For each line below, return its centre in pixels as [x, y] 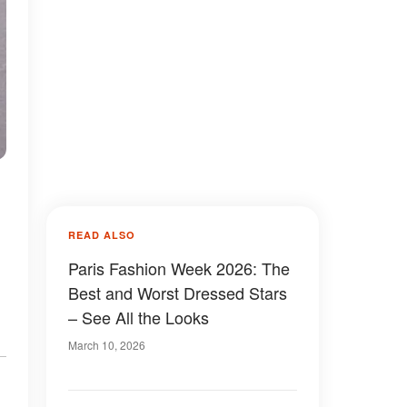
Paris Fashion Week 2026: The [179, 268]
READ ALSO [102, 235]
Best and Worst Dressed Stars [178, 293]
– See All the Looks [139, 317]
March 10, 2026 [107, 345]
